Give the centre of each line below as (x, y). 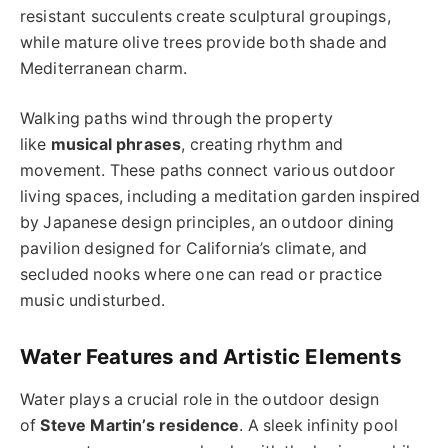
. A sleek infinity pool (318, 426)
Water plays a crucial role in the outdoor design (200, 400)
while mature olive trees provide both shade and (204, 42)
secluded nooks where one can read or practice (201, 275)
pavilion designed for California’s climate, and (194, 249)
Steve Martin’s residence (140, 426)
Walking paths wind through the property (177, 119)
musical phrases (116, 145)
